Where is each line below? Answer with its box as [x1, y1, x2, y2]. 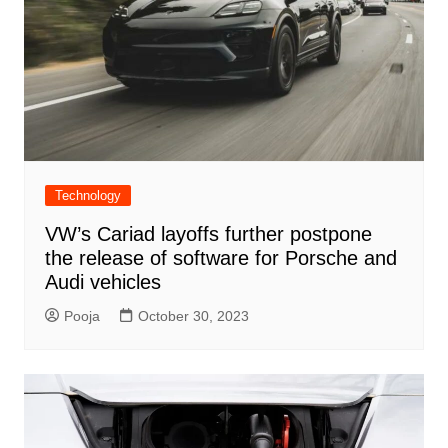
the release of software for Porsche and [44, 247, 397, 270]
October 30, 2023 [137, 308, 249, 325]
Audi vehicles [44, 271, 161, 294]
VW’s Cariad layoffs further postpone [44, 223, 372, 246]
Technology [54, 188, 121, 204]
